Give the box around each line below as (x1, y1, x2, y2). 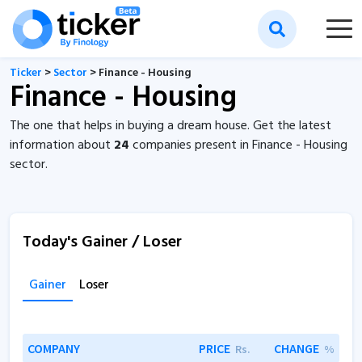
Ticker (10, 64, 42, 82)
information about (10, 135, 114, 156)
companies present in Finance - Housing (129, 135, 347, 156)
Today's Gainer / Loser (23, 229, 182, 255)
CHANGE (274, 340, 319, 356)
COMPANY (27, 340, 80, 356)
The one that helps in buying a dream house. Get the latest (10, 116, 331, 137)
